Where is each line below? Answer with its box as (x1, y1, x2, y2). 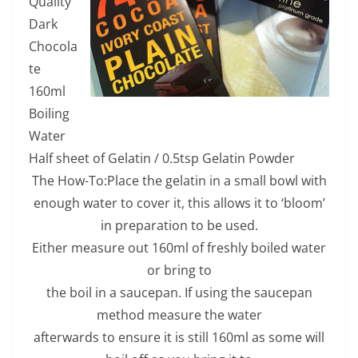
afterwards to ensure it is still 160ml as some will (34, 328, 324, 346)
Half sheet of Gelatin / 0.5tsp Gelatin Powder (29, 149, 295, 167)
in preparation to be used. (100, 216, 258, 234)
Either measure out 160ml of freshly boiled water (32, 238, 326, 257)
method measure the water (96, 305, 262, 324)
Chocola (29, 37, 78, 55)
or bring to (146, 261, 212, 279)
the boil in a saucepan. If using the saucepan (46, 283, 312, 301)
